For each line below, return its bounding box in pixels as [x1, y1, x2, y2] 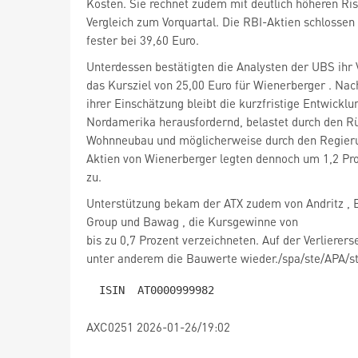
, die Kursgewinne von [182, 213, 298, 229]
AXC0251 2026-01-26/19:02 [86, 319, 230, 335]
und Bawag [121, 213, 182, 229]
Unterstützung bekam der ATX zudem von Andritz [86, 195, 347, 211]
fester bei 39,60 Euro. [86, 32, 199, 48]
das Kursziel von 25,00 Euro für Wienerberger [86, 77, 328, 93]
